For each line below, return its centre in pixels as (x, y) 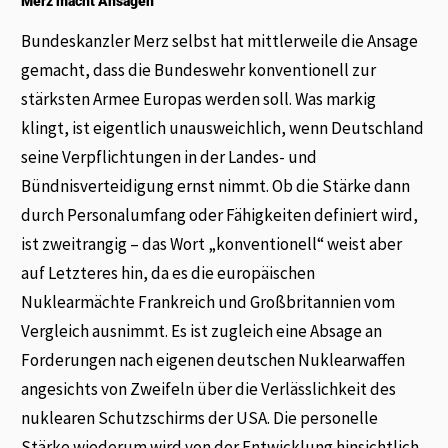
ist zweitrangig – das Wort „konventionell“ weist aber (212, 243)
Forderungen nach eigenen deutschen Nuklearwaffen (213, 359)
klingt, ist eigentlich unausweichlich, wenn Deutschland (223, 127)
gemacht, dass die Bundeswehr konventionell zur (199, 69)
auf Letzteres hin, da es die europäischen (168, 272)
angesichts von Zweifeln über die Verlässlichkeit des (209, 388)
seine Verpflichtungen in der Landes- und (169, 156)
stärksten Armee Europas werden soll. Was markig (199, 98)
